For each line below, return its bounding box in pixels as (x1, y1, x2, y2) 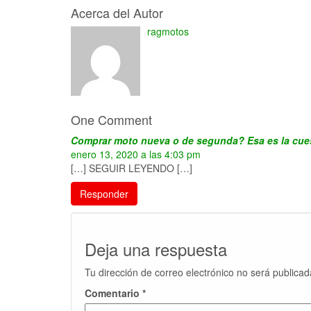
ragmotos (147, 24, 189, 39)
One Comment (71, 110, 152, 129)
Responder (80, 187, 128, 201)
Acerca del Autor (71, 3, 163, 22)
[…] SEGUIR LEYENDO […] (71, 161, 192, 176)
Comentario (85, 286, 142, 301)
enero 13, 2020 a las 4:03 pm (71, 147, 201, 162)
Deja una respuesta (85, 237, 227, 262)
